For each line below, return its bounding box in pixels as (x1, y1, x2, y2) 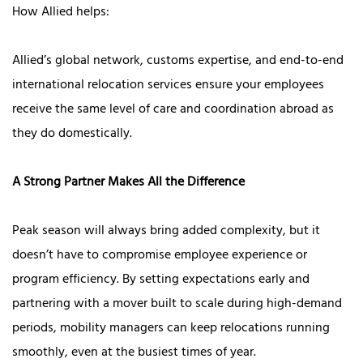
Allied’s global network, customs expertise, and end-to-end (12, 49, 344, 75)
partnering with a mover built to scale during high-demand (12, 293, 342, 318)
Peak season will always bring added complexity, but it (12, 220, 320, 245)
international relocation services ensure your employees (12, 74, 324, 99)
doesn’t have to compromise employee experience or (12, 244, 307, 269)
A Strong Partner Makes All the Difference (12, 171, 245, 196)
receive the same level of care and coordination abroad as (12, 98, 334, 123)
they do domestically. (12, 122, 132, 147)
